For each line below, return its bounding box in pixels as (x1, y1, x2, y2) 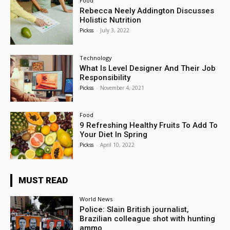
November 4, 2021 (100, 84, 145, 91)
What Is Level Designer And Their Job (80, 63, 216, 73)
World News (80, 195, 113, 203)
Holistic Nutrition (80, 15, 142, 25)
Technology (80, 53, 112, 62)
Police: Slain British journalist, (80, 205, 189, 215)
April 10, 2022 (100, 141, 135, 149)
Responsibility (80, 72, 131, 82)
